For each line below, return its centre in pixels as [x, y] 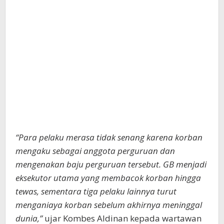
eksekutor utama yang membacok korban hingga [108, 178]
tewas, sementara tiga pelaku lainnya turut [96, 191]
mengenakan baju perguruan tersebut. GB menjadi [111, 164]
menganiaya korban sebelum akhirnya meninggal [109, 205]
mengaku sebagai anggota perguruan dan [95, 151]
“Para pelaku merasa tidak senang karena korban [109, 137]
